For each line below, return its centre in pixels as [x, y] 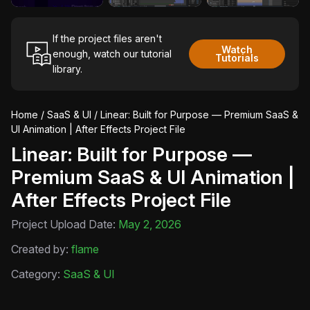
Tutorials [237, 58]
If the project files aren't [107, 39]
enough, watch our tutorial [112, 54]
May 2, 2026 [150, 225]
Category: [37, 274]
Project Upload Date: [65, 225]
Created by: [41, 249]
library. [67, 69]
